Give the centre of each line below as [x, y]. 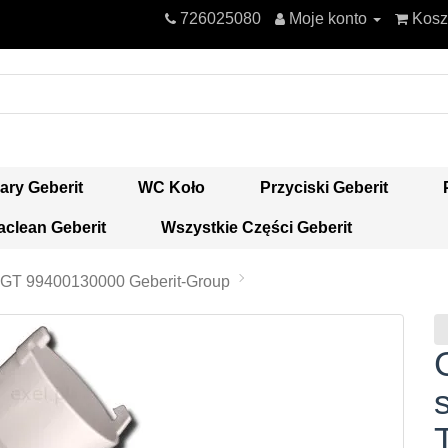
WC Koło [171, 187]
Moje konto [328, 18]
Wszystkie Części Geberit [256, 227]
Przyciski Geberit [324, 187]
